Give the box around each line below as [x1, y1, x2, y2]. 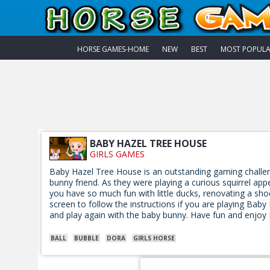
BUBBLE [74, 234, 99, 242]
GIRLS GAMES [90, 148, 145, 160]
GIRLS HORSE [133, 234, 175, 242]
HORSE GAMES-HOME [77, 44, 149, 54]
